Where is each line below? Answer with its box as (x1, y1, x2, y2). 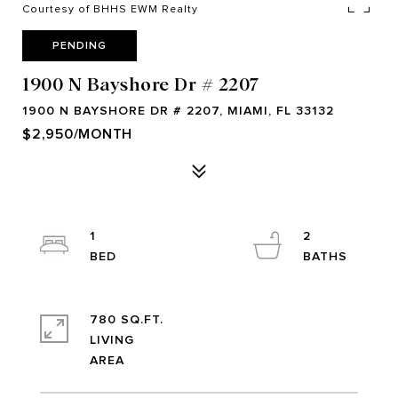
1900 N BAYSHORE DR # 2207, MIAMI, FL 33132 (22, 103, 334, 118)
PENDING (52, 39, 107, 52)
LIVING (90, 332, 134, 347)
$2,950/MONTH (22, 126, 132, 142)
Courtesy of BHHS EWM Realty (22, 3, 198, 15)
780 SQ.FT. (90, 312, 163, 327)
